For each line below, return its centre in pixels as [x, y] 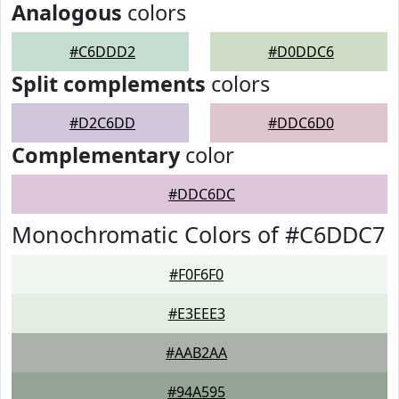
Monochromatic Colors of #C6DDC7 [198, 234]
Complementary [96, 155]
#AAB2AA [196, 353]
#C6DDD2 [102, 52]
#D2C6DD [102, 123]
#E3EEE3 [196, 313]
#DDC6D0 [301, 123]
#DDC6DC [202, 194]
